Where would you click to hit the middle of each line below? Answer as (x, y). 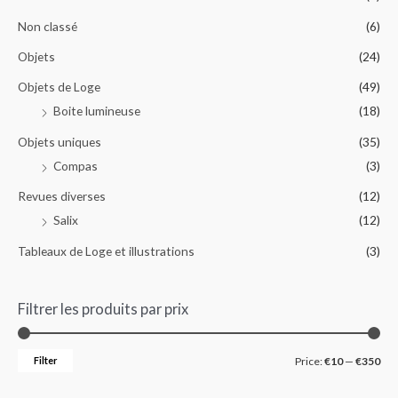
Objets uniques (60, 141)
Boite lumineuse (97, 111)
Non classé (48, 26)
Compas (76, 165)
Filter (45, 360)
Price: (310, 361)
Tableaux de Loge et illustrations (106, 251)
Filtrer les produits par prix (103, 308)
